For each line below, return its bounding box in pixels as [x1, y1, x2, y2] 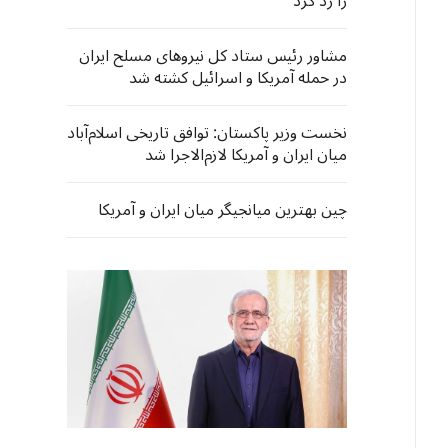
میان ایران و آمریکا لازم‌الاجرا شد [145, 138, 347, 172]
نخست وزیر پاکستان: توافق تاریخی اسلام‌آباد [67, 116, 347, 150]
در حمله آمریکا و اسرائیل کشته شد [129, 61, 347, 95]
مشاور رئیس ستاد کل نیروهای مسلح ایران [79, 39, 347, 73]
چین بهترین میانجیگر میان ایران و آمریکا [98, 193, 347, 227]
